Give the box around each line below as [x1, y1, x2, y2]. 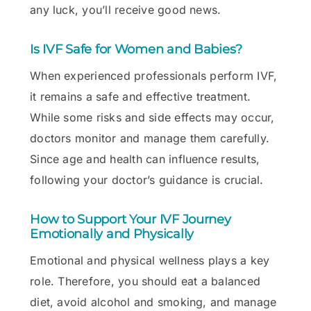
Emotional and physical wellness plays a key [30, 253, 270, 267]
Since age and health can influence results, [30, 151, 260, 166]
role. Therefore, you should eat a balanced [30, 274, 261, 288]
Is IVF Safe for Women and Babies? [30, 41, 243, 57]
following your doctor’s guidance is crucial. [30, 172, 264, 187]
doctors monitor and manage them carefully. [30, 131, 270, 145]
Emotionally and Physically [30, 226, 194, 242]
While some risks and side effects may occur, [30, 110, 275, 124]
